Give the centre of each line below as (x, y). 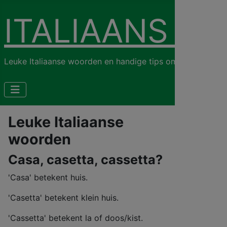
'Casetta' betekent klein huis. (63, 198)
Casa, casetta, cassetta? (85, 160)
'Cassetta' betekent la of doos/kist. (75, 218)
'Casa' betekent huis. (48, 177)
